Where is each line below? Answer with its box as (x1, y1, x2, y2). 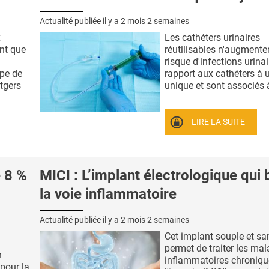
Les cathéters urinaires (165, 31, 260, 43)
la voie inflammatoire (40, 186, 177, 203)
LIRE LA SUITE (192, 116, 246, 127)
